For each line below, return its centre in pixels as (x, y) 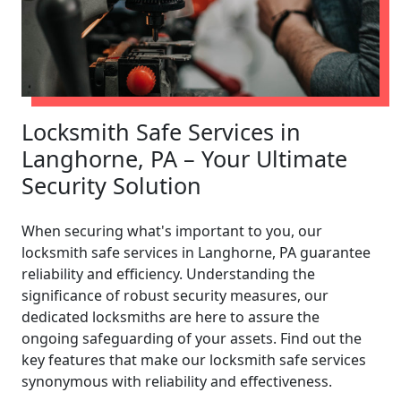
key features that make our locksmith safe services (194, 359)
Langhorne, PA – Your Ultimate (184, 158)
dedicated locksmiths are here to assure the (171, 316)
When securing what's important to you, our (172, 230)
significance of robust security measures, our (175, 295)
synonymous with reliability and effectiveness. (177, 381)
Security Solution (111, 185)
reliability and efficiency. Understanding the (168, 273)
